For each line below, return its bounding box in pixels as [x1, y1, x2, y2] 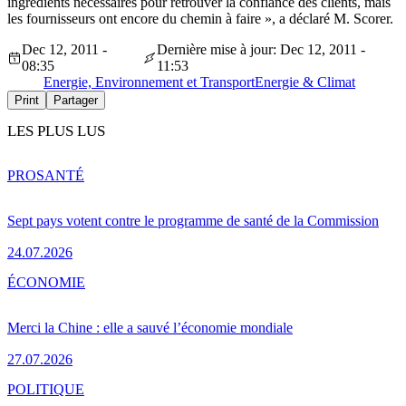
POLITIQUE [7, 381, 84, 397]
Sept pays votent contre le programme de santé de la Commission [7, 212, 379, 228]
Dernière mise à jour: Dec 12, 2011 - [156, 42, 365, 58]
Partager [53, 93, 98, 108]
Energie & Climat [255, 74, 355, 91]
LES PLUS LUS [7, 122, 105, 140]
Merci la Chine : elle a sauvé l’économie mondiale [7, 319, 293, 335]
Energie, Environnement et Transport [43, 74, 255, 91]
